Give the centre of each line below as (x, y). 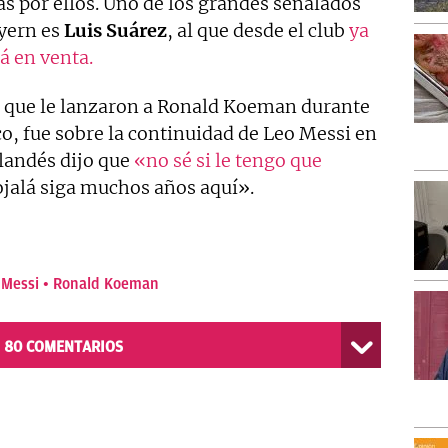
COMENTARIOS (75, 347)
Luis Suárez (115, 31)
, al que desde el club (258, 31)
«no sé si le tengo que (228, 161)
